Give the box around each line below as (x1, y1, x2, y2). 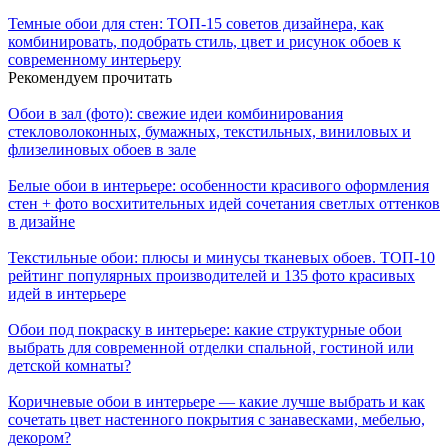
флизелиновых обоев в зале (8, 141, 196, 159)
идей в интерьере (8, 285, 126, 303)
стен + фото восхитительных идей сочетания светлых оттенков (8, 195, 440, 213)
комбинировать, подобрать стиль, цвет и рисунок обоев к (8, 33, 401, 51)
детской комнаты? (8, 357, 131, 375)
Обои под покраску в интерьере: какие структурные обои (8, 321, 402, 339)
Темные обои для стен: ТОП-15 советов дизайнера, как (8, 15, 384, 33)
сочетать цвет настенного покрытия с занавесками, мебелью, (8, 411, 425, 429)
